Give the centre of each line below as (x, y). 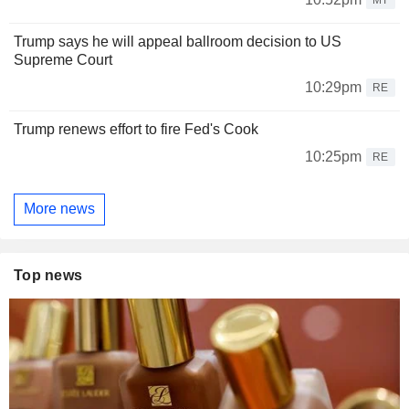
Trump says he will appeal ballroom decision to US (178, 41)
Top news (48, 275)
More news (59, 209)
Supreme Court (63, 59)
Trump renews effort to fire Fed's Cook (136, 129)
